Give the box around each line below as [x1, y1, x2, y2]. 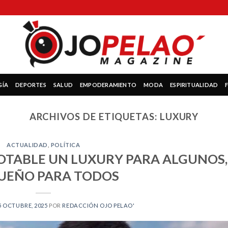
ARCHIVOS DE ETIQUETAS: [29, 111, 160, 122]
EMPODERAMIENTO [80, 81, 137, 88]
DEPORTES [15, 81, 46, 88]
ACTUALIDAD [7, 141, 48, 149]
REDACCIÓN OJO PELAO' [62, 202, 135, 209]
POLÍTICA [50, 141, 80, 149]
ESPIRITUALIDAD [170, 81, 218, 88]
